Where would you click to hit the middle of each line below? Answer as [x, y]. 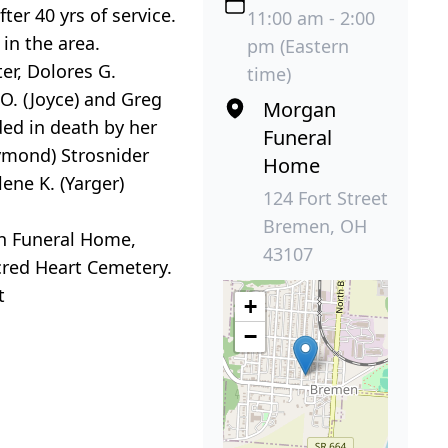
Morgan [299, 109]
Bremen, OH [315, 225]
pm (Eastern [298, 45]
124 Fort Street [325, 197]
